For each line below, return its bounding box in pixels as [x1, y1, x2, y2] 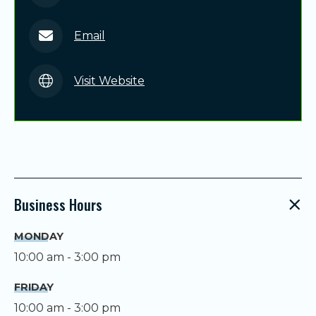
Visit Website [74, 74, 145, 88]
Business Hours [14, 194, 102, 216]
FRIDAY [14, 281, 54, 294]
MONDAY [14, 230, 63, 243]
